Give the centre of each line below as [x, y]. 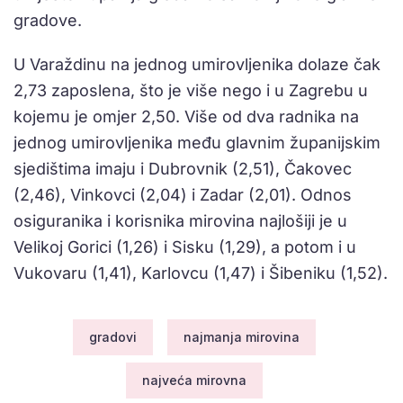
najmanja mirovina [242, 337]
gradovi [113, 337]
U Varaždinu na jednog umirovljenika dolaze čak [197, 65]
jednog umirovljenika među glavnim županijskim [197, 143]
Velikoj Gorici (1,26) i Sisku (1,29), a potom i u [185, 247]
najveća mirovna [194, 381]
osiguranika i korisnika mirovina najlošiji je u [180, 221]
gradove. [48, 21]
